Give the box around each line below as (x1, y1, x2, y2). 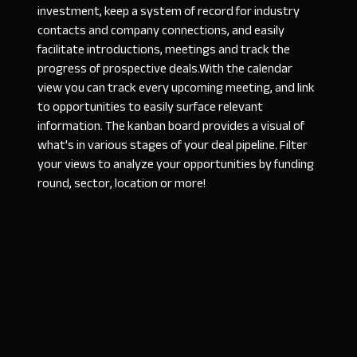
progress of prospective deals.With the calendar (37, 57, 293, 81)
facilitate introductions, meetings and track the (37, 37, 291, 62)
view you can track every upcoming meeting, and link (37, 76, 316, 100)
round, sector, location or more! (37, 171, 206, 196)
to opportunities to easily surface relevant (37, 95, 264, 120)
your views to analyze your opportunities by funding (37, 152, 315, 177)
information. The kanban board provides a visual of (37, 114, 305, 139)
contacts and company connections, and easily (37, 18, 285, 43)
